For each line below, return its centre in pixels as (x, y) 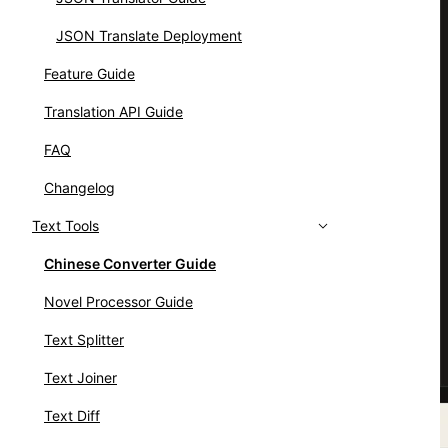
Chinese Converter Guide (130, 263)
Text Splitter (84, 339)
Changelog (79, 187)
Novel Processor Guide (118, 301)
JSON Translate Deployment (149, 35)
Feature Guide (89, 73)
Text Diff (72, 415)
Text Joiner (80, 377)
